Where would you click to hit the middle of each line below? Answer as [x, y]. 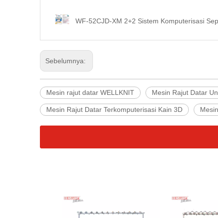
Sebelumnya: [66, 61]
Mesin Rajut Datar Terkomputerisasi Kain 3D [114, 110]
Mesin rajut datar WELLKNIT [90, 93]
